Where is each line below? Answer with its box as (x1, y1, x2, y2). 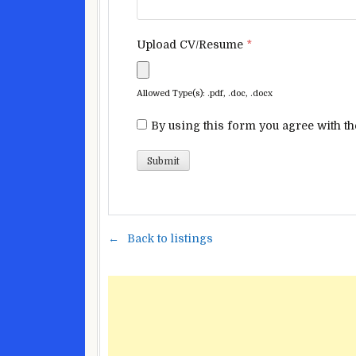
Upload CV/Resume (137, 38, 246, 52)
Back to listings (127, 232, 213, 246)
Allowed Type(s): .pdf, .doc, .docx (137, 89, 273, 99)
